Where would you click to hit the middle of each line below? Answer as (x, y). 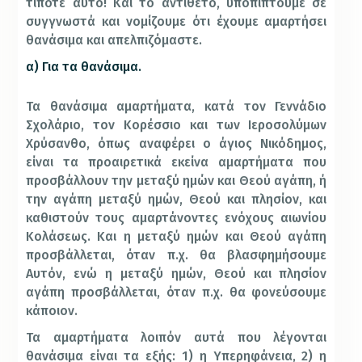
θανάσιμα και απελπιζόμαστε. (114, 40)
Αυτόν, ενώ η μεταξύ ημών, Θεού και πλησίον (177, 274)
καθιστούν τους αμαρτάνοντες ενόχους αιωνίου (177, 218)
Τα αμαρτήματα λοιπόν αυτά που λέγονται (177, 338)
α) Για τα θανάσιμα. (84, 67)
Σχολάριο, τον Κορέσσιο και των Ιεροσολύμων (177, 125)
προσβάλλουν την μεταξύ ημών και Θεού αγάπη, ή (177, 181)
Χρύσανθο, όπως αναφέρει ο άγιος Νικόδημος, (177, 144)
